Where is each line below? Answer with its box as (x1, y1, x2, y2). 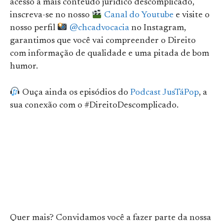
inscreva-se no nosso (10, 11, 92, 20)
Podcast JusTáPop (130, 88, 199, 98)
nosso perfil (10, 24, 57, 33)
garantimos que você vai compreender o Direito (10, 37, 196, 46)
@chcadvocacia (69, 24, 129, 33)
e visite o (173, 11, 210, 20)
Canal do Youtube (104, 11, 174, 20)
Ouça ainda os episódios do (20, 88, 130, 98)
